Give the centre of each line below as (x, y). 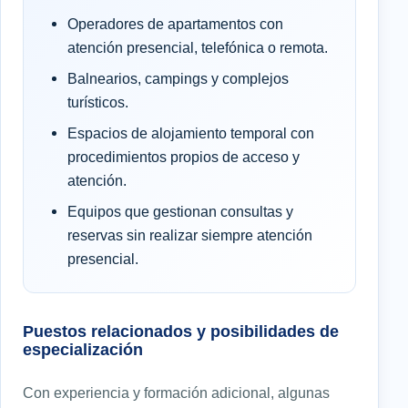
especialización (83, 349)
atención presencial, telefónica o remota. (198, 47)
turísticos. (98, 102)
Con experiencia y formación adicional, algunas (176, 392)
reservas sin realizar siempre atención (190, 235)
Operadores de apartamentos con (175, 23)
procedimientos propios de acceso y (184, 156)
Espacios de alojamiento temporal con (191, 133)
